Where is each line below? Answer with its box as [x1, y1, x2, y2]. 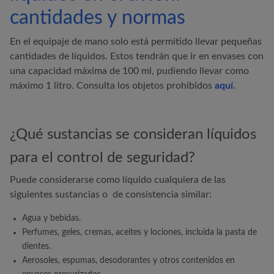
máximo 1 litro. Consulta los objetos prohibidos [10, 81, 212, 91]
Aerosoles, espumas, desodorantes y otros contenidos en [22, 256, 235, 265]
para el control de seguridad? [10, 150, 195, 165]
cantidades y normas [10, 8, 185, 28]
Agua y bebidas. [22, 214, 81, 223]
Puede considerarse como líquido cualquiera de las [10, 175, 226, 185]
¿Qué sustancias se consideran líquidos [10, 127, 256, 142]
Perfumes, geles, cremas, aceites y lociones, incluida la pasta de [22, 228, 257, 237]
